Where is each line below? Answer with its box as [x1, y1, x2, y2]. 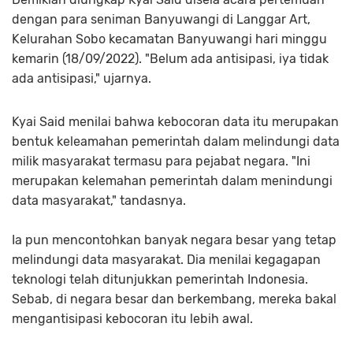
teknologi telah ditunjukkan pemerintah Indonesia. [12, 272, 308, 288]
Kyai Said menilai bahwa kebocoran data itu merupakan [12, 114, 339, 130]
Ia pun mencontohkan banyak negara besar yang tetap [12, 232, 336, 248]
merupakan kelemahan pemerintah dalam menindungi [12, 173, 333, 189]
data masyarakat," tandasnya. [12, 193, 186, 209]
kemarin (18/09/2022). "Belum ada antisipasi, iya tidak [12, 51, 329, 67]
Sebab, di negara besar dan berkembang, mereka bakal [12, 292, 336, 307]
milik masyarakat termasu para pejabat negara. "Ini [12, 154, 310, 169]
